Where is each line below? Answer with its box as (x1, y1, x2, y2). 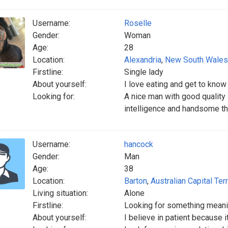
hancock (124, 139, 153, 149)
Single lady (124, 67, 163, 77)
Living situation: (33, 188, 88, 198)
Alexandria (124, 55, 161, 65)
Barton (124, 176, 147, 186)
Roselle (124, 18, 152, 28)
